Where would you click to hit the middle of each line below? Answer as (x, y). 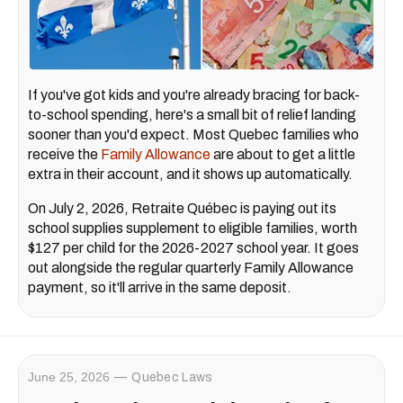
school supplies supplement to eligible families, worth (193, 228)
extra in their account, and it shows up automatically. (190, 174)
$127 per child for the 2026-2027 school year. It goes (193, 247)
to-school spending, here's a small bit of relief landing (192, 114)
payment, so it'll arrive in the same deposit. (160, 287)
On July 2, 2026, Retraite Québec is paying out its (182, 208)
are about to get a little (283, 154)
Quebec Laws (172, 377)
